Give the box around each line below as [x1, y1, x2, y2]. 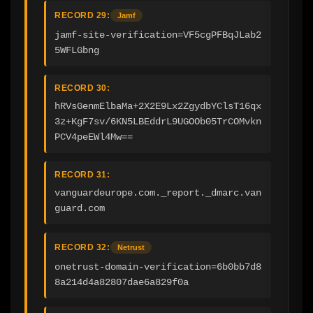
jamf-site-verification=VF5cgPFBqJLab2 [54, 29, 261, 41]
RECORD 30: [54, 83, 110, 94]
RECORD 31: [54, 170, 110, 180]
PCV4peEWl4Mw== [54, 131, 133, 143]
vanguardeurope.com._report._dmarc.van [54, 187, 261, 199]
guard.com [54, 203, 105, 214]
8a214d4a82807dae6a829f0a [54, 277, 189, 289]
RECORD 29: [54, 10, 110, 21]
